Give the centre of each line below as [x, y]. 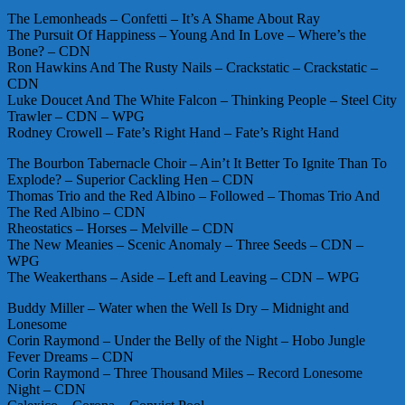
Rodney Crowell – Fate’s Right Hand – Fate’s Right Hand [173, 132]
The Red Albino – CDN [76, 212]
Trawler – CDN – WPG [76, 116]
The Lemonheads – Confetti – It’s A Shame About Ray [164, 18]
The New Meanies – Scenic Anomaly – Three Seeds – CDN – [185, 244]
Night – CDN [47, 389]
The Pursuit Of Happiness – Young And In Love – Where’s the [187, 34]
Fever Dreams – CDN [71, 356]
